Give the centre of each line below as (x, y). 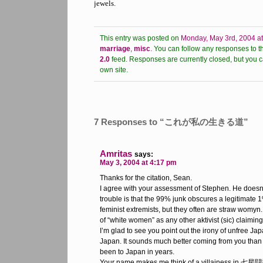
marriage (115, 49)
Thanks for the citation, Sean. (146, 178)
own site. (114, 70)
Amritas (116, 154)
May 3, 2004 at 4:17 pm (138, 163)
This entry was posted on (139, 38)
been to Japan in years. (137, 252)
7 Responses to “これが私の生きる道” (171, 122)
